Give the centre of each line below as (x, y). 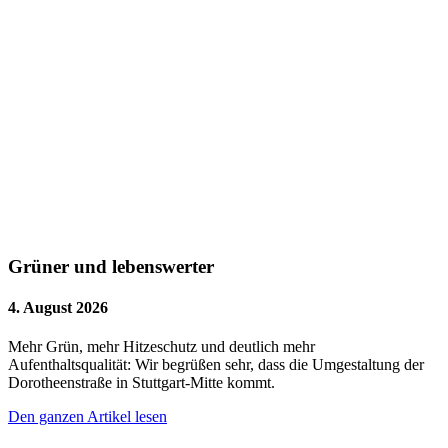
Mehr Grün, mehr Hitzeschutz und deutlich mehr (161, 347)
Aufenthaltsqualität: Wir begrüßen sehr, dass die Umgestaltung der (216, 365)
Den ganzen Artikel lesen (87, 417)
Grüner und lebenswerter (111, 266)
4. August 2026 (58, 308)
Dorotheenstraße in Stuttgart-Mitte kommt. (141, 383)
